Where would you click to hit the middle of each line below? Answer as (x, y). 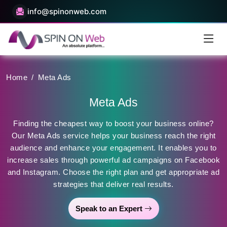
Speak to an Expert (110, 209)
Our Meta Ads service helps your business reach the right (113, 136)
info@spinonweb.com (67, 11)
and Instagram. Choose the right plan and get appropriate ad (113, 172)
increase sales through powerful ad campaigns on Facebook (113, 160)
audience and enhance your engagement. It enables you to (113, 148)
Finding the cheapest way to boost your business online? (113, 124)
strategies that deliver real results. (113, 184)
